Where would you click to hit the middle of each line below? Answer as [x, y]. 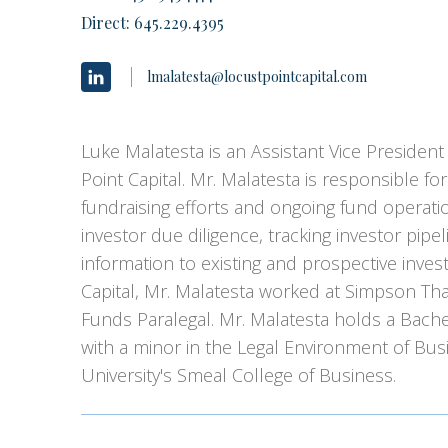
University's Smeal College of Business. [238, 374]
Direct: [107, 22]
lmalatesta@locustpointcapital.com [256, 76]
